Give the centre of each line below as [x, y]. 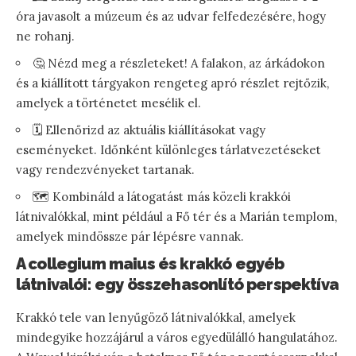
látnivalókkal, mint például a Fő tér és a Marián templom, [176, 216]
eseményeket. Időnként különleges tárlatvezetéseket [168, 149]
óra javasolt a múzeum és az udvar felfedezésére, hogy [171, 16]
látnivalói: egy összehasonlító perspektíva [177, 284]
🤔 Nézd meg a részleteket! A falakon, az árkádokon [179, 63]
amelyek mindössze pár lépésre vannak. [130, 236]
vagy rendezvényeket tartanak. [105, 169]
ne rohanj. [45, 36]
